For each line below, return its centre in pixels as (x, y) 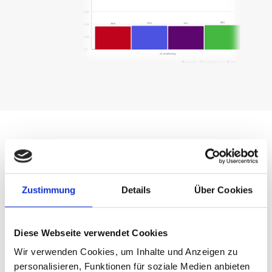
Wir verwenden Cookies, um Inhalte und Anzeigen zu (126, 252)
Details (136, 189)
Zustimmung (49, 189)
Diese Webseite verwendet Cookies (91, 233)
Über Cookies (223, 189)
